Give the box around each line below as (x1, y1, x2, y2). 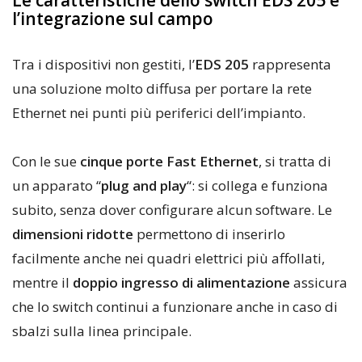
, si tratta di (259, 152, 331, 171)
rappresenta (249, 55, 331, 74)
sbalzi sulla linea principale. (12, 322, 192, 341)
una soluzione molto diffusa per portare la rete (12, 79, 312, 99)
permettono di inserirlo (133, 225, 285, 244)
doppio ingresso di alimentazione (73, 273, 290, 293)
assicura (290, 273, 347, 293)
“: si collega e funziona (187, 176, 328, 196)
